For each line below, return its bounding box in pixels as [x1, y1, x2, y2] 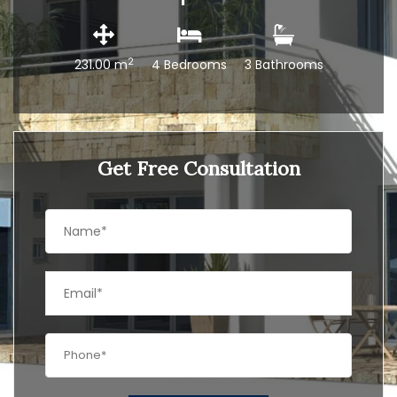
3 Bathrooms [244, 56, 323, 74]
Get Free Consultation [97, 156, 300, 181]
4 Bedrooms [151, 56, 227, 74]
